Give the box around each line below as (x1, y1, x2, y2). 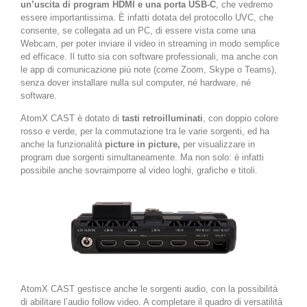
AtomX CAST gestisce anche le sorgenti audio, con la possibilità (21, 284, 278, 295)
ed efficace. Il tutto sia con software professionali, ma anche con (21, 51, 278, 62)
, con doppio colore (203, 113, 278, 124)
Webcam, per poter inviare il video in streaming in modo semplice (21, 38, 280, 49)
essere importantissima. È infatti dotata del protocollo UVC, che (21, 12, 273, 23)
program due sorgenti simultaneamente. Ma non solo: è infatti (21, 152, 264, 163)
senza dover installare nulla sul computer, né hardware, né (21, 77, 251, 88)
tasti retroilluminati (122, 113, 203, 124)
